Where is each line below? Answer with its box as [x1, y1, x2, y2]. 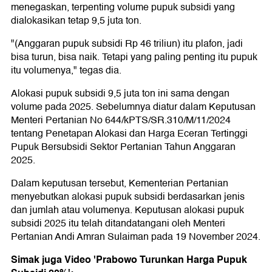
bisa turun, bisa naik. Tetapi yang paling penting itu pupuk [11, 49, 257, 65]
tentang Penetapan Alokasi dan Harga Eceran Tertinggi [11, 125, 248, 141]
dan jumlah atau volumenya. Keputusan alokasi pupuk [11, 202, 244, 218]
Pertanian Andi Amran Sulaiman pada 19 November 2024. [11, 228, 260, 245]
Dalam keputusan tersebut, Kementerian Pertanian [11, 175, 228, 191]
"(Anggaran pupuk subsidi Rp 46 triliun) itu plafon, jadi [11, 35, 243, 52]
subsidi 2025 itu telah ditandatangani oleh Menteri [11, 215, 225, 231]
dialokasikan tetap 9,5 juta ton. [11, 12, 141, 29]
